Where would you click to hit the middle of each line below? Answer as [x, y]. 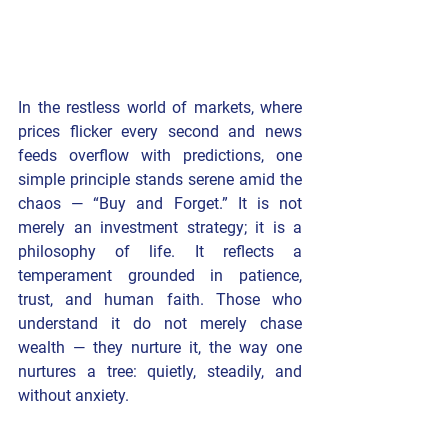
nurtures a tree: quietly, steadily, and [160, 372]
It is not [270, 204]
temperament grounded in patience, [160, 276]
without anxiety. [73, 396]
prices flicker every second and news [160, 132]
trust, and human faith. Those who [160, 300]
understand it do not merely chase [160, 324]
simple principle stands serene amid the [160, 180]
